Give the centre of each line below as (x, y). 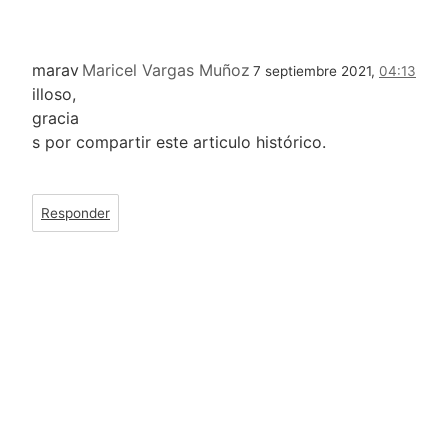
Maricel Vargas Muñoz (166, 70)
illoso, (54, 94)
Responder (75, 213)
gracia (55, 118)
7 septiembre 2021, (316, 71)
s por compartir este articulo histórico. (179, 142)
